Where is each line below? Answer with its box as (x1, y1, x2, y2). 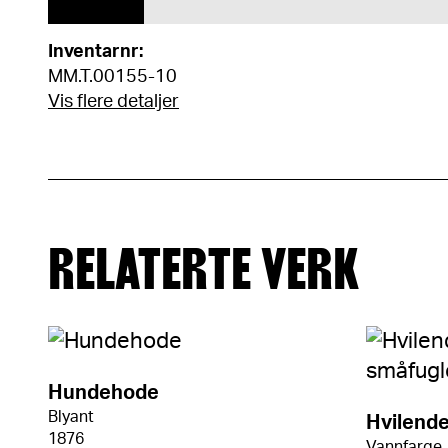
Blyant (48, 409, 94, 425)
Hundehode (48, 383, 159, 403)
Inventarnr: (48, 43, 143, 61)
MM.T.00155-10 (48, 68, 177, 86)
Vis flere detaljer (48, 93, 179, 111)
